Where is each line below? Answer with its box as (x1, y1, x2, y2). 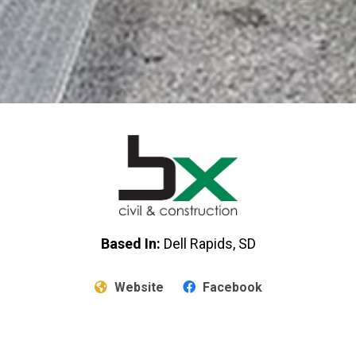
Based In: (100, 234, 161, 252)
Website (110, 279, 164, 295)
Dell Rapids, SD (160, 234, 256, 252)
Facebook (202, 279, 262, 295)
